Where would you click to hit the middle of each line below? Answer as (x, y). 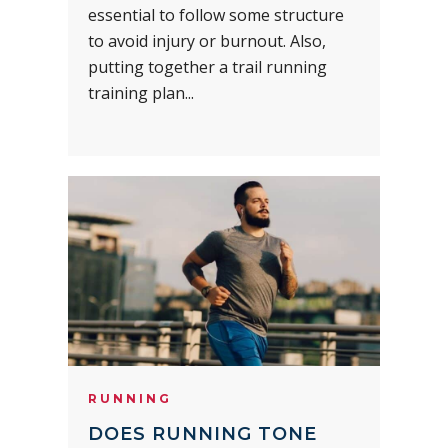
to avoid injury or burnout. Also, (207, 40)
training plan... (141, 92)
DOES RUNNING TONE (202, 433)
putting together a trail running (207, 66)
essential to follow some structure (216, 14)
